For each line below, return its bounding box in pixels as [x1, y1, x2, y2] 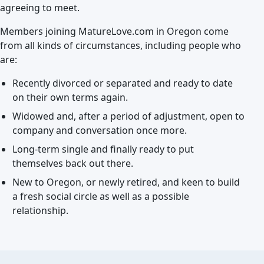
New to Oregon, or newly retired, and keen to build [12, 176, 240, 189]
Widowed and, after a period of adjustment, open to [12, 110, 245, 123]
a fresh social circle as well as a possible [12, 190, 189, 203]
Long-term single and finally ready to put [12, 143, 194, 156]
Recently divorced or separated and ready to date [12, 77, 233, 90]
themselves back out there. [12, 157, 133, 170]
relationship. [12, 204, 68, 217]
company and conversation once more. [12, 124, 187, 137]
